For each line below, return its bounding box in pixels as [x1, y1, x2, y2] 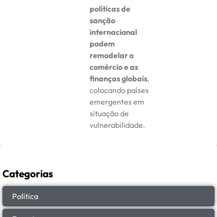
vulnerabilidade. [90, 120, 146, 130]
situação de [90, 108, 129, 118]
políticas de [90, 3, 131, 14]
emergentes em [90, 96, 145, 107]
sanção [90, 15, 116, 25]
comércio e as [90, 62, 139, 72]
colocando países [90, 85, 149, 95]
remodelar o [90, 50, 134, 60]
